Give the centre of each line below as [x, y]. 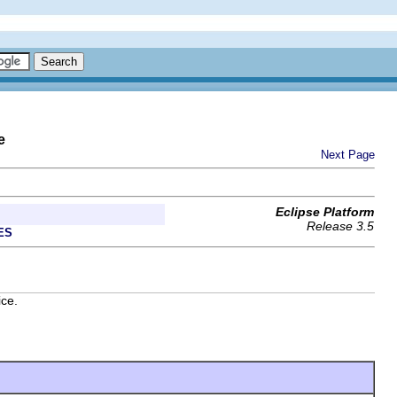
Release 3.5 [340, 226]
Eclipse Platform [325, 212]
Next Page [348, 155]
